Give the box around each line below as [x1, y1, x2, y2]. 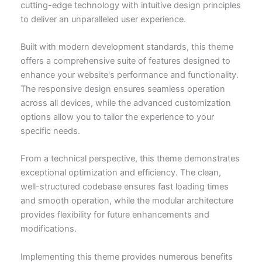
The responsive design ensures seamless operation [20, 84, 225, 94]
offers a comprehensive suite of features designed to [20, 56, 230, 66]
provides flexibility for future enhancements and [20, 209, 209, 220]
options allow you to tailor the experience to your [20, 112, 214, 122]
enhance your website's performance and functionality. [20, 70, 239, 80]
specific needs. [20, 126, 80, 136]
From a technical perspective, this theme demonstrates [20, 153, 240, 164]
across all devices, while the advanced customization [20, 98, 231, 108]
